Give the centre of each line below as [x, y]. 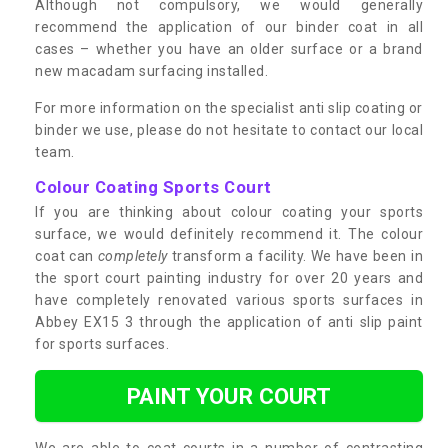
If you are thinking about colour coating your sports [229, 211]
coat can [66, 255]
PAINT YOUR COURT [229, 395]
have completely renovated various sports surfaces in [229, 299]
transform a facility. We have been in [295, 255]
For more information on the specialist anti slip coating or [229, 107]
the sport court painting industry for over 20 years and [229, 277]
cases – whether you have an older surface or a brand [229, 48]
